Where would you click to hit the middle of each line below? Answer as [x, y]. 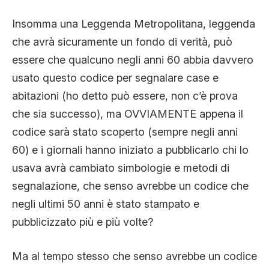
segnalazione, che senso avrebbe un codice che [130, 186]
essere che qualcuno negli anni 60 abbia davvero [133, 60]
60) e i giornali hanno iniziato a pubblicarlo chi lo [130, 150]
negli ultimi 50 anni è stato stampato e [106, 204]
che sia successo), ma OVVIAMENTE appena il [128, 114]
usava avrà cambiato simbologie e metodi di [121, 168]
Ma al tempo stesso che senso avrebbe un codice [134, 256]
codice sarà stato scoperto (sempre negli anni [125, 132]
